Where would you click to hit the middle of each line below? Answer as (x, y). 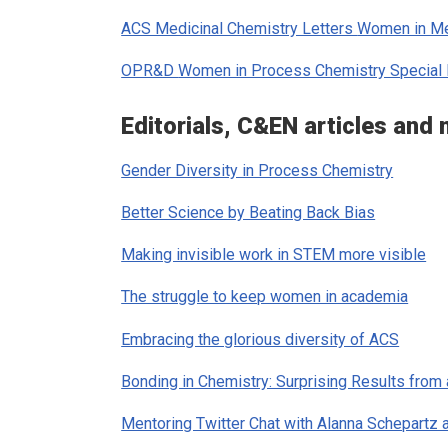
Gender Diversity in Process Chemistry (257, 170)
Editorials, (179, 125)
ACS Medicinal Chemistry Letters (239, 28)
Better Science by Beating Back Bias (248, 213)
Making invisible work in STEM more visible (274, 255)
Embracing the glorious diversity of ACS (260, 339)
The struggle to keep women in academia (265, 297)
